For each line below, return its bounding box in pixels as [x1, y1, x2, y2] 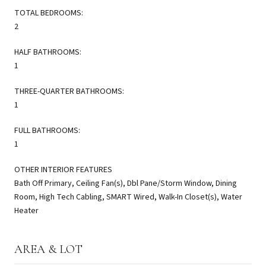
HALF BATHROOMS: [14, 46, 81, 58]
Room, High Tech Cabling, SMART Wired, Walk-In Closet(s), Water [14, 191, 242, 203]
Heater [14, 204, 39, 217]
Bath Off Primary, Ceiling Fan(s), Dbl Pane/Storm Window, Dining [14, 177, 237, 189]
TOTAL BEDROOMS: [14, 7, 83, 19]
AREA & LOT [14, 242, 83, 256]
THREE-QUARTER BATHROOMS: [14, 85, 124, 97]
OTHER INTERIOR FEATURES [14, 163, 112, 176]
